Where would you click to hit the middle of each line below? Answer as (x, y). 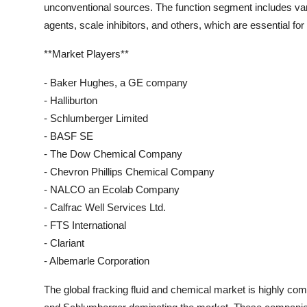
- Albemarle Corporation (97, 261)
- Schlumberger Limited (96, 119)
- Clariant (64, 243)
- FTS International (85, 225)
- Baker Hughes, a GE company (116, 83)
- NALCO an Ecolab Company (112, 190)
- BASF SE (69, 136)
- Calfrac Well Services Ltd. (105, 208)
